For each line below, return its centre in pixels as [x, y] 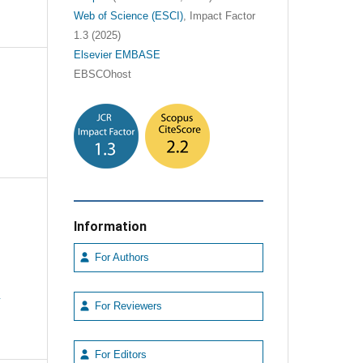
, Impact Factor [219, 16]
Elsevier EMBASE [117, 55]
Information [110, 226]
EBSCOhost [102, 74]
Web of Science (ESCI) [128, 16]
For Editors [119, 354]
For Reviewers [126, 306]
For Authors [120, 257]
